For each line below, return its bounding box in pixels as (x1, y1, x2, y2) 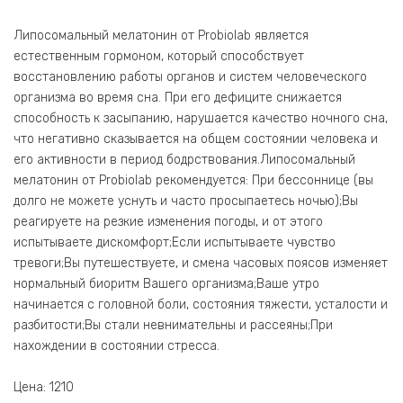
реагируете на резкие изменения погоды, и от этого (13, 213, 323, 229)
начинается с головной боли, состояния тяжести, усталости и (13, 296, 388, 312)
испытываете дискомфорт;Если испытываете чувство (13, 234, 336, 250)
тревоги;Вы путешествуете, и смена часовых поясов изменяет (13, 255, 388, 271)
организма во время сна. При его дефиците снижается (13, 89, 342, 105)
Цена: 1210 (13, 380, 74, 396)
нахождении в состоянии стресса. (13, 337, 219, 354)
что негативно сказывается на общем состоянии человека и (13, 130, 378, 147)
